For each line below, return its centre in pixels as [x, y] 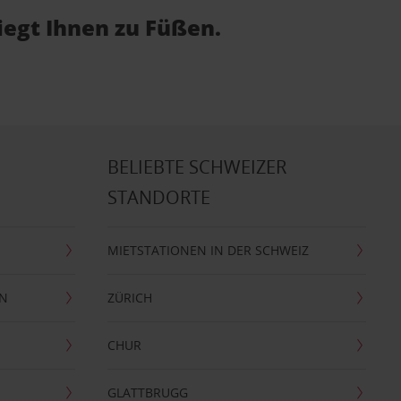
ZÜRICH [129, 298]
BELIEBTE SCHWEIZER [196, 167]
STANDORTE [158, 197]
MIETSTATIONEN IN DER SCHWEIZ [208, 250]
